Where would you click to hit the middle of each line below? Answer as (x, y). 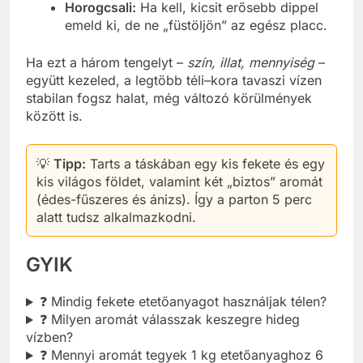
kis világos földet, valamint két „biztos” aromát (179, 182)
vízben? (49, 337)
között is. (54, 116)
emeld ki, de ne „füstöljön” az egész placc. (196, 26)
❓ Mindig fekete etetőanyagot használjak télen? (183, 302)
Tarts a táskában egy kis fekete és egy (205, 164)
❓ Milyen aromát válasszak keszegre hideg (169, 320)
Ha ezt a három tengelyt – (107, 63)
